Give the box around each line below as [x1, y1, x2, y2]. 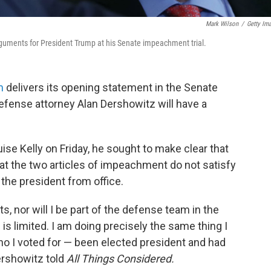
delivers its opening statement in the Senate [4, 81, 218, 94]
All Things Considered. [67, 252, 174, 265]
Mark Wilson [206, 20, 238, 28]
